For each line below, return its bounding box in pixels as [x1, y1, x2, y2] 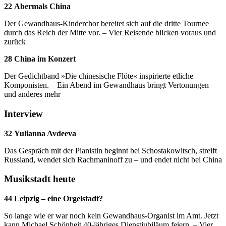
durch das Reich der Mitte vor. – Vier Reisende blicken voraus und [4, 28, 216, 37]
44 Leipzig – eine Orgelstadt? [4, 194, 103, 203]
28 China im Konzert [4, 54, 76, 64]
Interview [4, 108, 43, 120]
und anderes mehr [4, 90, 61, 99]
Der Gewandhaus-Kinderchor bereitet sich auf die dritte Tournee [4, 19, 209, 28]
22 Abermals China [4, 2, 71, 11]
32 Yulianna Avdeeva [4, 129, 76, 138]
